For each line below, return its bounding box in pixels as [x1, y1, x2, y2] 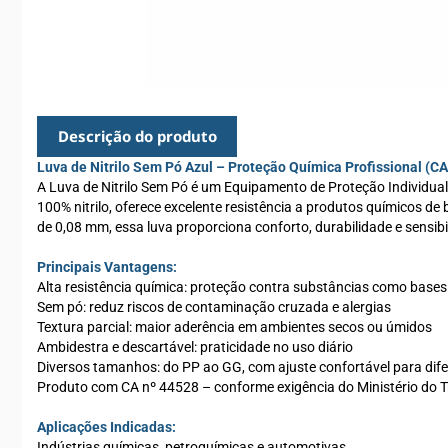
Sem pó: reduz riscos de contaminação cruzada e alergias [37, 299, 391, 315]
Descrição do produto [57, 126, 217, 146]
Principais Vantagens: [37, 259, 177, 275]
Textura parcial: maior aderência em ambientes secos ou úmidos [37, 319, 432, 335]
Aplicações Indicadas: [37, 419, 176, 435]
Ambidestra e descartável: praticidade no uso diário [37, 339, 353, 355]
